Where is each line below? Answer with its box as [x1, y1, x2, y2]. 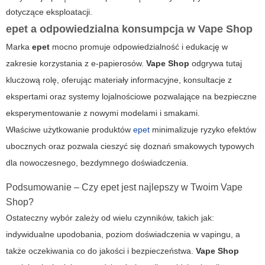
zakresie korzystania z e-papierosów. [6, 58, 146, 68]
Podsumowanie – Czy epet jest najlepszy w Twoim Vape [6, 182, 243, 192]
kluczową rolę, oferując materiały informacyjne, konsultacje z [6, 75, 232, 85]
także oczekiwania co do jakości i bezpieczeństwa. [6, 245, 196, 256]
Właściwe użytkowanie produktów [6, 124, 133, 134]
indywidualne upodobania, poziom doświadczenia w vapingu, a [6, 229, 240, 239]
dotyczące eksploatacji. [6, 7, 92, 17]
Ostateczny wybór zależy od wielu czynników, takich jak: [6, 212, 214, 222]
